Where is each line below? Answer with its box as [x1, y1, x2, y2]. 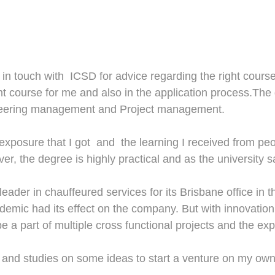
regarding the [150, 70, 219, 82]
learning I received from [136, 136, 258, 149]
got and [75, 136, 118, 149]
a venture [173, 252, 222, 265]
